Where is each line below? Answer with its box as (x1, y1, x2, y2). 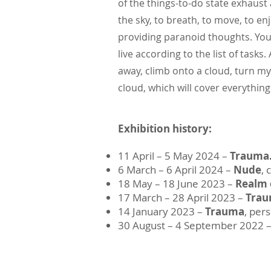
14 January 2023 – (118, 204, 205, 218)
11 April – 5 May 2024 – (118, 149, 230, 163)
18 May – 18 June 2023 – (118, 177, 235, 191)
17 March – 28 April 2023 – (118, 191, 246, 204)
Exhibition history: (118, 122, 212, 135)
